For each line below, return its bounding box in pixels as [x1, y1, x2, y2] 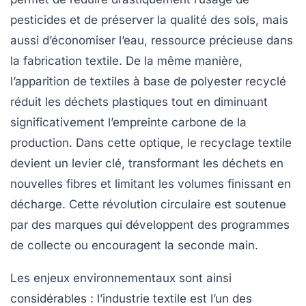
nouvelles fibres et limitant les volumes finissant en [10, 177, 291, 191]
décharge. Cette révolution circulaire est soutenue [10, 197, 286, 212]
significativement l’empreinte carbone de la [10, 115, 247, 130]
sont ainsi [176, 271, 232, 286]
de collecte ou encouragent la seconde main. [10, 238, 258, 253]
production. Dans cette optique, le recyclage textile [10, 136, 292, 150]
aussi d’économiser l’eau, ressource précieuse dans [10, 33, 293, 48]
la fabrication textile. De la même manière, [10, 54, 242, 68]
